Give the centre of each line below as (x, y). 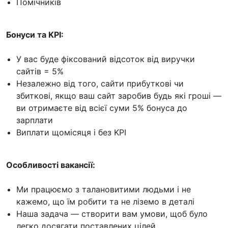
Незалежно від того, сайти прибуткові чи (100, 83)
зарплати (35, 120)
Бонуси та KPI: (35, 34)
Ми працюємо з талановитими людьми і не (104, 189)
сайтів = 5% (40, 71)
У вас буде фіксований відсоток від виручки (106, 59)
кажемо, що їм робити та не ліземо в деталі (105, 201)
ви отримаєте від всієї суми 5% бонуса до (102, 108)
